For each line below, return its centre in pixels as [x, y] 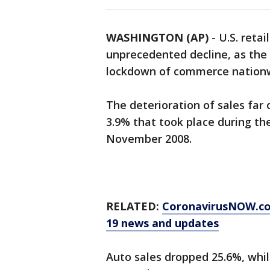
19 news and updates [162, 223]
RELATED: [134, 206]
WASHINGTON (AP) [157, 38]
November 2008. [149, 139]
